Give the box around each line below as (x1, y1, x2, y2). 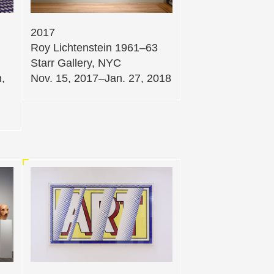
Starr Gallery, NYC (31, 56, 121, 69)
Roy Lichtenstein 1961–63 (31, 41, 158, 54)
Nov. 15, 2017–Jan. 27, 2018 (31, 72, 171, 84)
